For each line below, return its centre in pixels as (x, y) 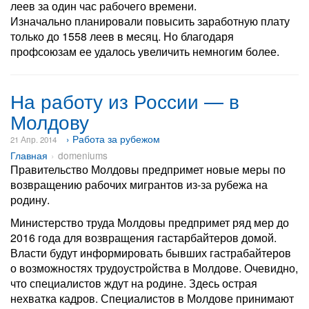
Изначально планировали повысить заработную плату (150, 21)
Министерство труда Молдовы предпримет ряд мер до (150, 222)
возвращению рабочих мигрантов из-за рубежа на (139, 185)
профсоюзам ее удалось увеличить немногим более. (145, 51)
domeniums (83, 155)
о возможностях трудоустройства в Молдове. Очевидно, (154, 268)
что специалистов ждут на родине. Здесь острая (134, 283)
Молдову (50, 121)
